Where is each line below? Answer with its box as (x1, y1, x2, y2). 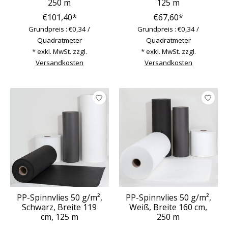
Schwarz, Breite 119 (22, 201, 97, 213)
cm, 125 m (40, 211, 78, 222)
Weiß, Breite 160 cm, (129, 201, 208, 213)
